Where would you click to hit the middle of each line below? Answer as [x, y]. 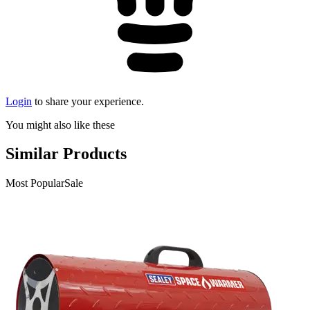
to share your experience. [89, 101]
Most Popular [35, 183]
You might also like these [60, 125]
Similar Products [66, 154]
